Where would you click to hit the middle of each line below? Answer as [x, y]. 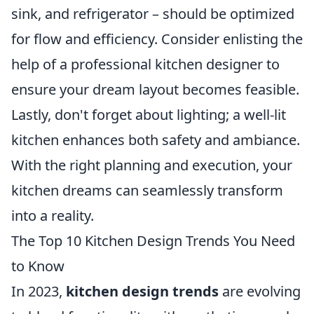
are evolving [260, 292]
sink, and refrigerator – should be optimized [153, 14]
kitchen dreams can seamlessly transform [147, 191]
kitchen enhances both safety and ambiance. [156, 140]
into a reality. [53, 216]
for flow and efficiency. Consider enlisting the [157, 39]
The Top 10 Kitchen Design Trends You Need [153, 241]
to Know [38, 266]
